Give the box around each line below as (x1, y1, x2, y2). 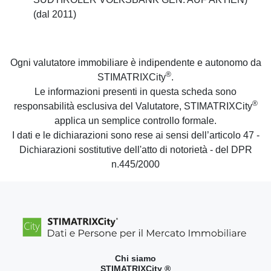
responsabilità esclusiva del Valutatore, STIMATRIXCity (13, 101, 252, 112)
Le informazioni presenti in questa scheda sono (34, 87, 237, 97)
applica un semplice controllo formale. (54, 116, 217, 126)
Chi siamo (115, 253, 156, 264)
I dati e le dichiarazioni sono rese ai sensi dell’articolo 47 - (11, 130, 260, 141)
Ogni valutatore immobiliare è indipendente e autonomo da (10, 57, 261, 68)
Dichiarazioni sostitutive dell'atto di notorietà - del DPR (19, 145, 252, 155)
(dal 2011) (33, 9, 76, 20)
